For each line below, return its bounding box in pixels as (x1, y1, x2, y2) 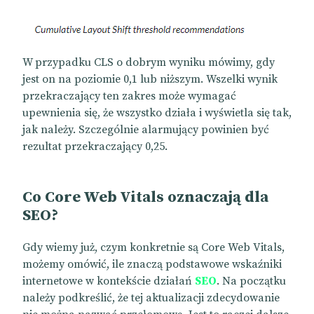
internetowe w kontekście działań (22, 274, 195, 289)
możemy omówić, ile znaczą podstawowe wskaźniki (22, 257, 282, 272)
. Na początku (217, 274, 286, 289)
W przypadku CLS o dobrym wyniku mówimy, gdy (22, 55, 275, 70)
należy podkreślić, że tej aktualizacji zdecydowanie (22, 291, 280, 306)
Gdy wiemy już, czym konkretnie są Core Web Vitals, (22, 240, 285, 255)
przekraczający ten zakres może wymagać (22, 89, 236, 104)
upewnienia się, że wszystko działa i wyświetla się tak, (22, 106, 292, 121)
